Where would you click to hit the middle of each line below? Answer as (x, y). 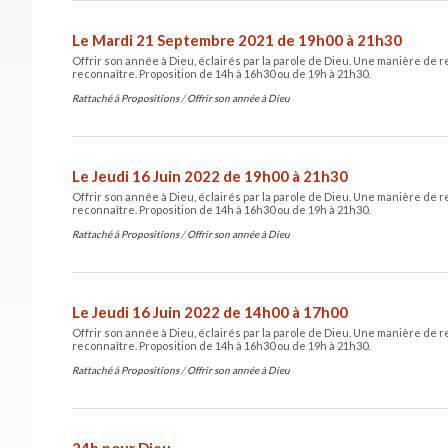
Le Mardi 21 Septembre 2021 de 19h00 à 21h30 (237, 39)
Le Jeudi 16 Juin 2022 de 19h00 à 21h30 (210, 175)
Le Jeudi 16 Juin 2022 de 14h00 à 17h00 (210, 311)
